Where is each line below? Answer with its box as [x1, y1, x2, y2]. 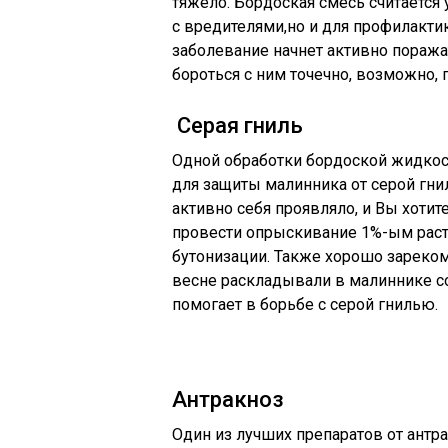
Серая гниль [172, 113, 303, 138]
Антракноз [172, 387, 284, 412]
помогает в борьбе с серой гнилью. [172, 295, 438, 314]
